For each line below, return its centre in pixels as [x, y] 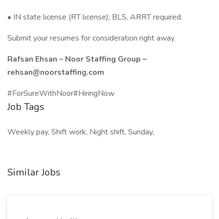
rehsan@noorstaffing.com [56, 72]
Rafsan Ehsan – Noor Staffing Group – [77, 59]
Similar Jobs [34, 172]
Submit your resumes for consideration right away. [91, 38]
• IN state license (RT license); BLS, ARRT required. [95, 17]
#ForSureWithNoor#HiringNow [61, 93]
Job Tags [26, 107]
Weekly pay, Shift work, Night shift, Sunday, [81, 132]
